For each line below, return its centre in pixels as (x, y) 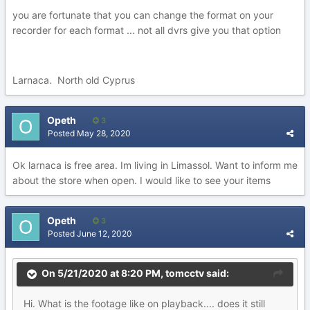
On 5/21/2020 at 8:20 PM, (103, 273)
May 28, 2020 (104, 133)
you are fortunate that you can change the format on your (143, 15)
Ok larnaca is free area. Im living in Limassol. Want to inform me (155, 165)
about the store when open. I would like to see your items (142, 180)
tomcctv (185, 273)
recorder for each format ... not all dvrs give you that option (147, 30)
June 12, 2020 (104, 234)
